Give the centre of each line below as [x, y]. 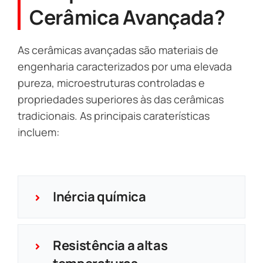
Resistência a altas [110, 245]
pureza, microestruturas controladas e [111, 82]
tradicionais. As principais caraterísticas [114, 115]
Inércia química [99, 196]
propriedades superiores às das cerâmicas [121, 99]
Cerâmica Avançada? [127, 17]
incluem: [38, 132]
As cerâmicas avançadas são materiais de [118, 50]
